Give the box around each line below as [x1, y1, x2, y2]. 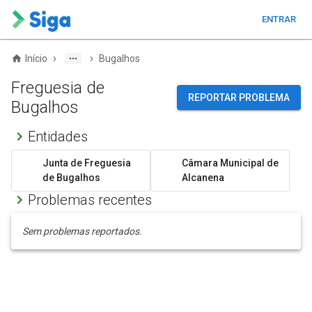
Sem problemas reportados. [22, 226, 142, 237]
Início [25, 53, 47, 64]
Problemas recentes [28, 192, 152, 208]
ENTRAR [261, 14, 296, 24]
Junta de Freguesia [42, 157, 131, 169]
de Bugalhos [42, 172, 100, 183]
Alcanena [182, 172, 224, 183]
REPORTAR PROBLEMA [188, 92, 290, 103]
